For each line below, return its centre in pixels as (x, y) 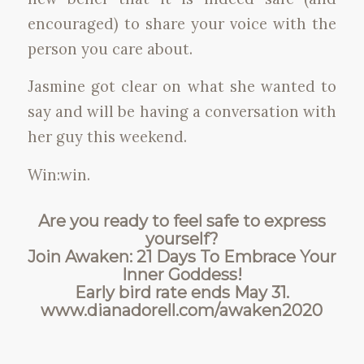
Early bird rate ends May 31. (182, 292)
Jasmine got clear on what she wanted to (182, 87)
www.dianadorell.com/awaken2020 (182, 310)
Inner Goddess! (182, 275)
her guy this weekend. (107, 137)
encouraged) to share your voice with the (182, 23)
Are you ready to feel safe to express (182, 221)
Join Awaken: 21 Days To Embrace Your (182, 257)
